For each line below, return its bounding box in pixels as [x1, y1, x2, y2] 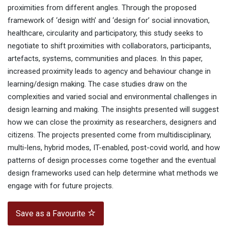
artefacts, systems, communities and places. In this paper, [8, 54, 203, 64]
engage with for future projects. [8, 181, 113, 191]
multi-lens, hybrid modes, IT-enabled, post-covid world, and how [8, 143, 220, 153]
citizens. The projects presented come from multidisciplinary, [8, 130, 211, 140]
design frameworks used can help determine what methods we [8, 168, 218, 178]
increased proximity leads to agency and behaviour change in [8, 67, 211, 76]
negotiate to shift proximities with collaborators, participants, [8, 41, 211, 51]
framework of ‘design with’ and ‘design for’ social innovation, [8, 16, 210, 25]
